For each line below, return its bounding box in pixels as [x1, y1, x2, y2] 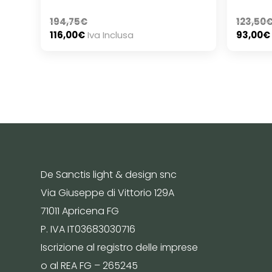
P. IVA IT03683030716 [41, 222, 135, 237]
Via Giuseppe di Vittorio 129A [41, 186, 174, 200]
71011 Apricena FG [41, 204, 119, 219]
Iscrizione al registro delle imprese [41, 240, 198, 255]
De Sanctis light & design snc [41, 168, 177, 182]
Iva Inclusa [87, 28, 134, 41]
